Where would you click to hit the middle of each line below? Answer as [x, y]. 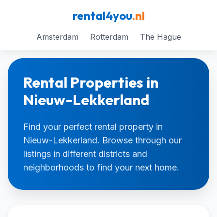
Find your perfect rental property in [93, 127]
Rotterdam [109, 37]
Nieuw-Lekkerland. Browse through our [102, 140]
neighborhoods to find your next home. [101, 167]
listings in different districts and [85, 154]
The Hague [160, 37]
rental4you [102, 15]
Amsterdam [57, 37]
